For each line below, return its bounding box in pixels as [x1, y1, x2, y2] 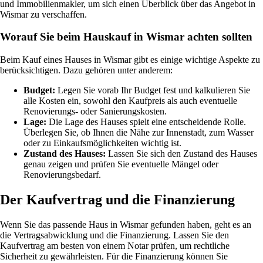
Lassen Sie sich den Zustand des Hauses [106, 149, 257, 159]
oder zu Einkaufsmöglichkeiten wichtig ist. [23, 138, 181, 149]
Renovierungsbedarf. [23, 170, 101, 180]
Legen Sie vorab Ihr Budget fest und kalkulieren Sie [55, 85, 250, 96]
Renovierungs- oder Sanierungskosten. [23, 106, 167, 117]
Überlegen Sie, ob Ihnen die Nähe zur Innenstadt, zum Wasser [23, 127, 254, 138]
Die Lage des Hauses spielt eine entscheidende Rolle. [46, 117, 246, 127]
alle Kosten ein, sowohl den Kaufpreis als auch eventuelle [23, 96, 237, 106]
